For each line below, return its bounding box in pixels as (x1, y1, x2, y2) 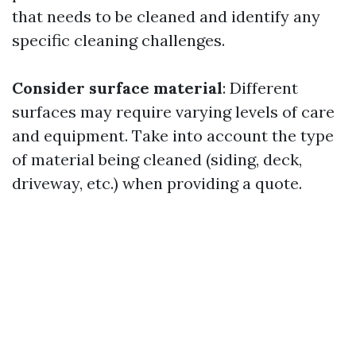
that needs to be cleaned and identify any (12, 6, 320, 26)
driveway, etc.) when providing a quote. (12, 173, 302, 193)
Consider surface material (12, 78, 222, 98)
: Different (222, 78, 298, 98)
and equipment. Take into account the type (12, 126, 334, 145)
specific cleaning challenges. (12, 30, 225, 50)
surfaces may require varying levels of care (12, 102, 335, 122)
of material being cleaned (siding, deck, (12, 149, 302, 169)
